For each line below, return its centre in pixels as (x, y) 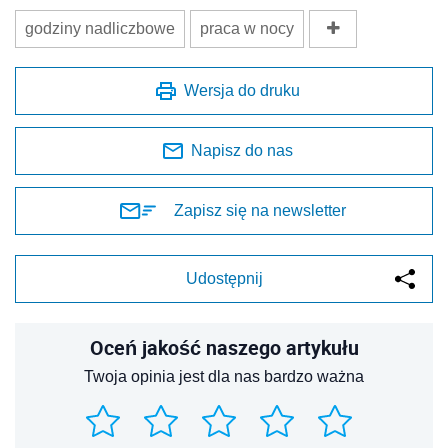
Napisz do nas (242, 151)
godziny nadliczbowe (100, 29)
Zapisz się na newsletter (260, 211)
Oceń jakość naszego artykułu (224, 348)
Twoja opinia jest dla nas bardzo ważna (224, 377)
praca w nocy (247, 29)
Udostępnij (224, 279)
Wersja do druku (242, 91)
